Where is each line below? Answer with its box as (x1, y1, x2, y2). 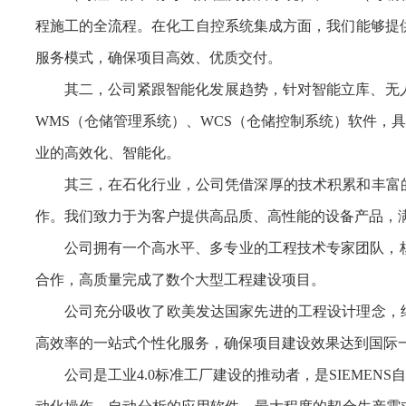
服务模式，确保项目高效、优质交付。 (34, 50, 282, 65)
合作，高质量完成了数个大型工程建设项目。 (34, 272, 325, 287)
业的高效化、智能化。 (34, 145, 180, 160)
